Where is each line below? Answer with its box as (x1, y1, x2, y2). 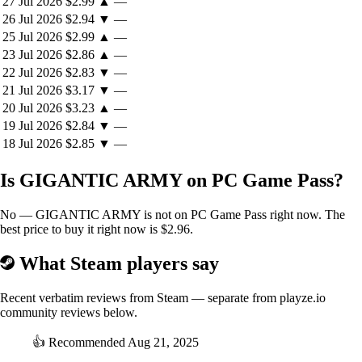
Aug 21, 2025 (128, 335, 199, 349)
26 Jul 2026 (2, 12, 62, 27)
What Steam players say (15, 253, 219, 275)
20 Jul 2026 (2, 101, 62, 116)
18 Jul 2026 (2, 137, 62, 151)
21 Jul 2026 (2, 83, 62, 98)
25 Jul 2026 (2, 30, 62, 44)
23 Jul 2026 (2, 48, 62, 62)
